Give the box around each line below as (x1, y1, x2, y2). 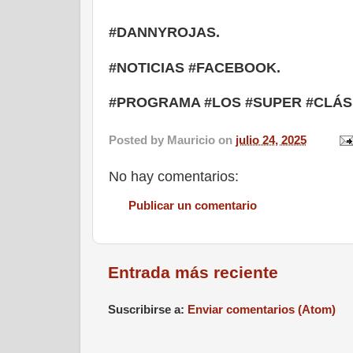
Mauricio (167, 132, 215, 147)
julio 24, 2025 (236, 132, 307, 147)
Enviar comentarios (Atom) (188, 303, 336, 317)
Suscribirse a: (108, 303, 188, 317)
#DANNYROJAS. (109, 24, 224, 41)
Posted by (109, 132, 167, 147)
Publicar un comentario (128, 199, 257, 213)
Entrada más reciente (108, 262, 278, 282)
